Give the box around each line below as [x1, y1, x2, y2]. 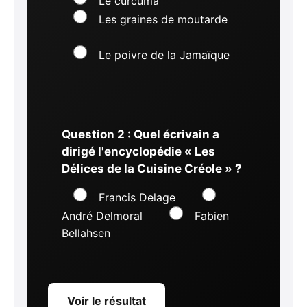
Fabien [195, 209, 229, 223]
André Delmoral [62, 209, 143, 223]
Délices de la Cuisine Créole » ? [62, 162, 242, 175]
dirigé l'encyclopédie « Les [62, 145, 215, 158]
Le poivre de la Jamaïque [99, 48, 230, 62]
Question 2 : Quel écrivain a [62, 127, 219, 141]
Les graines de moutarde [99, 12, 228, 26]
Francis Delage [99, 191, 175, 204]
